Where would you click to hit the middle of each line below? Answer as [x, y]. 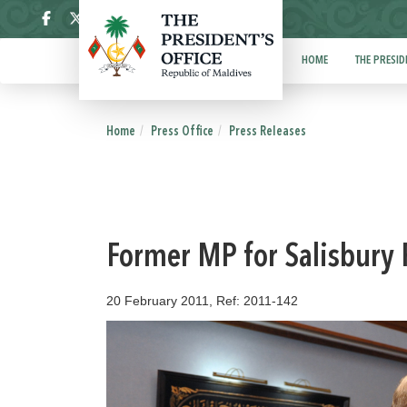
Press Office [182, 132]
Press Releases [268, 132]
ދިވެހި [213, 20]
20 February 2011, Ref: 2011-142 [202, 301]
